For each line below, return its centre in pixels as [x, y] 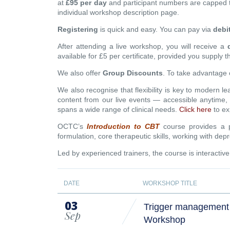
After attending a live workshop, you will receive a [142, 46]
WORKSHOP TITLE [170, 183]
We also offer [80, 73]
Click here [196, 109]
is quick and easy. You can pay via [156, 29]
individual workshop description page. [119, 12]
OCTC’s [72, 126]
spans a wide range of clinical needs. [119, 109]
